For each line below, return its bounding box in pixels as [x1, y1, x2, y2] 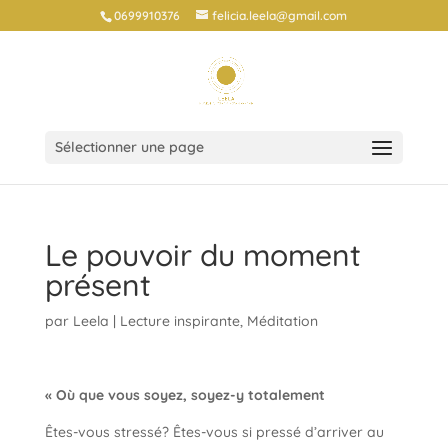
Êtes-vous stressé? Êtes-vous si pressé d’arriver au [44, 423, 384, 441]
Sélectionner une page [54, 138, 204, 156]
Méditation [246, 312, 318, 330]
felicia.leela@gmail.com [212, 8, 348, 23]
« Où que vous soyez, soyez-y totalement [44, 386, 329, 404]
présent [44, 266, 151, 304]
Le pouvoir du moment [44, 236, 361, 274]
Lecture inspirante [119, 312, 240, 330]
